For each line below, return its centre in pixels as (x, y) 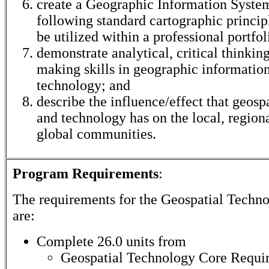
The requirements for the (87, 199)
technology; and (83, 85)
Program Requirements (86, 174)
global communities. (96, 134)
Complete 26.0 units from (111, 241)
